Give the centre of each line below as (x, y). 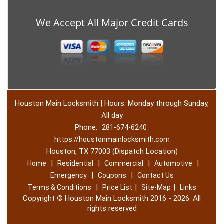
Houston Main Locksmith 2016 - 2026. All (132, 198)
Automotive (173, 163)
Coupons (112, 175)
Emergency (68, 175)
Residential (75, 163)
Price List (117, 187)
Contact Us (155, 175)
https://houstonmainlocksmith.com (112, 139)
